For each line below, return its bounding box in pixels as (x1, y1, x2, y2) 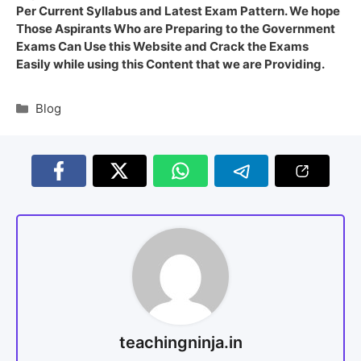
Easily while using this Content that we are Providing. (16, 56, 325, 72)
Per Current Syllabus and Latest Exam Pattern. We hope (16, 2, 340, 19)
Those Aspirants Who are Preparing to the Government (16, 20, 335, 36)
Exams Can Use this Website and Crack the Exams (16, 38, 309, 54)
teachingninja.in (118, 332, 243, 352)
